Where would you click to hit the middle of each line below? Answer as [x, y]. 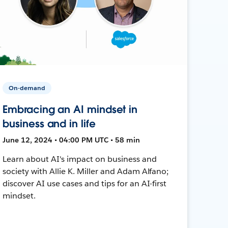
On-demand [27, 88]
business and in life [49, 123]
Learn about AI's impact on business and [80, 159]
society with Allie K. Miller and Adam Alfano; [86, 171]
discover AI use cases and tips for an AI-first [85, 183]
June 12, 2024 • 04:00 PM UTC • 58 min [72, 140]
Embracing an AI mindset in [70, 109]
